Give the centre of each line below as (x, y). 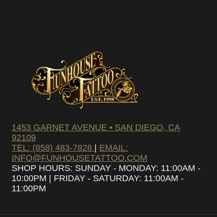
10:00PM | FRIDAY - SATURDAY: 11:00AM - (98, 178)
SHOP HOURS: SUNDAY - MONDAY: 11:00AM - (106, 168)
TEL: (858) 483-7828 (53, 147)
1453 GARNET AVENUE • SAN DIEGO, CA (96, 127)
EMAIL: (114, 147)
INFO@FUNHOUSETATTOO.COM (79, 158)
